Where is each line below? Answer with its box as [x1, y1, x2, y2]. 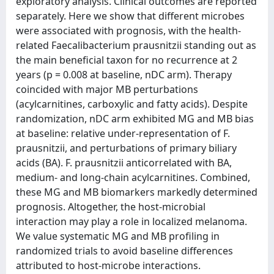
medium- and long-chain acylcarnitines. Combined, [16, 171, 250, 184]
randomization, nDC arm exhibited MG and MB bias [16, 112, 254, 125]
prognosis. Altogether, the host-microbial [16, 200, 206, 213]
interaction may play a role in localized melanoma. [16, 215, 247, 228]
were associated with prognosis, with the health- [16, 24, 241, 37]
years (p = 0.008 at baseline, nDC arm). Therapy [16, 68, 232, 81]
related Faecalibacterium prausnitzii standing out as [16, 39, 256, 52]
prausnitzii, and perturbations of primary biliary [16, 141, 237, 155]
